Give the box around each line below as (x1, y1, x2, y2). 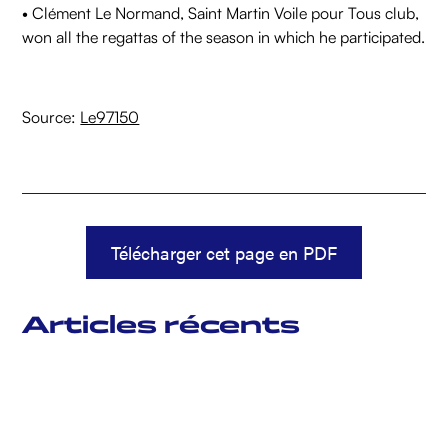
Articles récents (22, 310, 301, 340)
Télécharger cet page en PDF (111, 240, 337, 266)
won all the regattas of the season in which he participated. (22, 27, 426, 48)
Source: (22, 107, 81, 128)
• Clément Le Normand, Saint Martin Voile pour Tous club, (22, 3, 420, 24)
